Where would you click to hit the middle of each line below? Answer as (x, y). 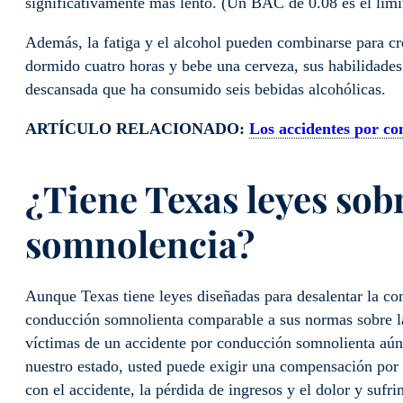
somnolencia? (140, 243)
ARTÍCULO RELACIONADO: (137, 128)
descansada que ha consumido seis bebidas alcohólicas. (206, 89)
